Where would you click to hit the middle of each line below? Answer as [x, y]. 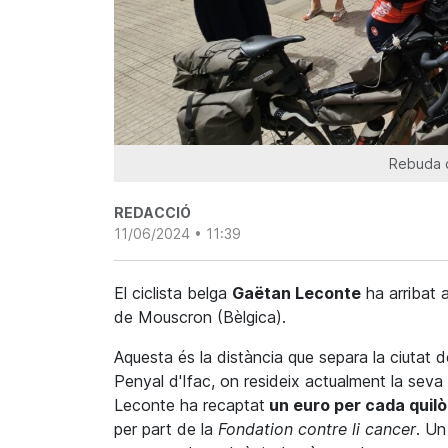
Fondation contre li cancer [317, 429]
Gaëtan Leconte [296, 293]
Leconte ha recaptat [189, 405]
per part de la [166, 429]
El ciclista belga [173, 293]
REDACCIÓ [152, 213]
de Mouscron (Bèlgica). [200, 317]
